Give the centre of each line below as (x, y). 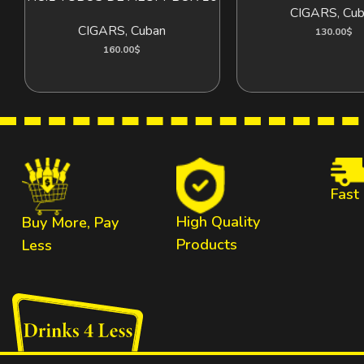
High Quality (218, 221)
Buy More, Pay (70, 223)
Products (206, 244)
